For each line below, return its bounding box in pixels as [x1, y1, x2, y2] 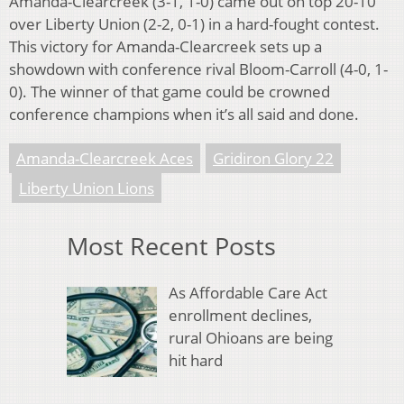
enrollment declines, [168, 305, 312, 326]
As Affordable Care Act [168, 282, 327, 304]
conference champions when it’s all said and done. [9, 103, 359, 124]
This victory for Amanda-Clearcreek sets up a [9, 35, 322, 57]
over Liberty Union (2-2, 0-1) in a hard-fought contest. [9, 13, 380, 34]
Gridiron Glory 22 [213, 147, 334, 169]
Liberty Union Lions [19, 177, 154, 198]
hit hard [168, 350, 223, 372]
